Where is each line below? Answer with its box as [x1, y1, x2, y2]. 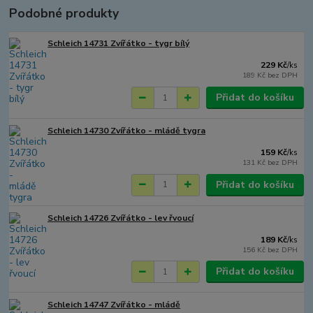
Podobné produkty [9, 5, 119, 22]
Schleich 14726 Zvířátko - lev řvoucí [48, 212, 194, 224]
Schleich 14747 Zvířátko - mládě [48, 299, 181, 311]
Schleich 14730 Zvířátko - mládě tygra [48, 124, 206, 136]
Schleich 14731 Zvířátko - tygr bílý [48, 38, 190, 50]
